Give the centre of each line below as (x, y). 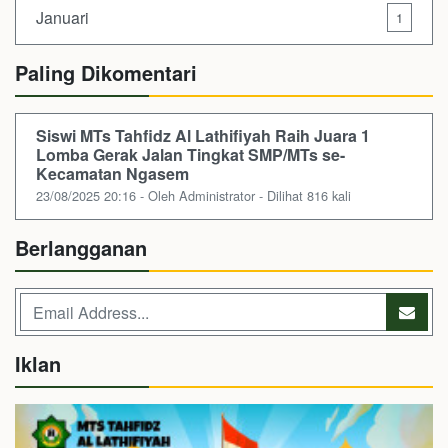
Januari (62, 17)
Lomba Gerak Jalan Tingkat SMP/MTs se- (190, 155)
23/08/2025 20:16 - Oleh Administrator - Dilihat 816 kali (193, 196)
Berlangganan (81, 248)
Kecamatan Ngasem (112, 174)
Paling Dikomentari (106, 73)
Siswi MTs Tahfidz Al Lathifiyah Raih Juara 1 (203, 136)
